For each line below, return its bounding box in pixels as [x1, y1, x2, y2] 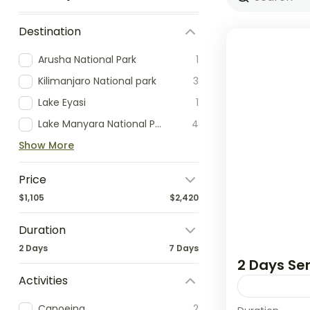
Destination [19, 24, 81, 39]
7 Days [169, 242, 199, 254]
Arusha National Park [38, 53, 136, 66]
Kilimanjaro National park [38, 74, 156, 88]
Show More [19, 138, 74, 152]
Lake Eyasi [38, 95, 86, 109]
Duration [19, 222, 66, 238]
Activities [19, 273, 68, 289]
